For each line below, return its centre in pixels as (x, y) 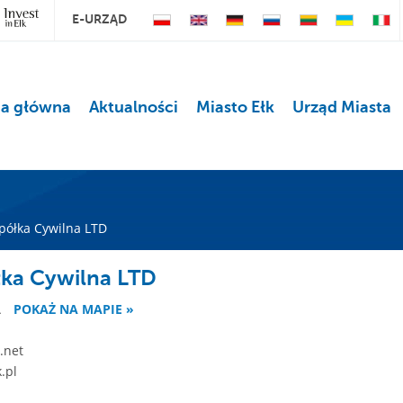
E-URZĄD (100, 19)
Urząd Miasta (341, 107)
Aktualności (133, 107)
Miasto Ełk (235, 107)
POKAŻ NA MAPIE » (74, 309)
